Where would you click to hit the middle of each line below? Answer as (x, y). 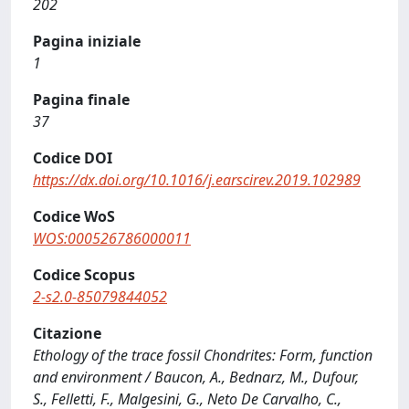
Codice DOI (73, 157)
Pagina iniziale (87, 41)
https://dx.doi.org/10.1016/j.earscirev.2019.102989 (197, 179)
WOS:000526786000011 (112, 238)
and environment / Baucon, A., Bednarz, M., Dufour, (196, 377)
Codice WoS (74, 216)
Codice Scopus (84, 274)
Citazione (67, 333)
